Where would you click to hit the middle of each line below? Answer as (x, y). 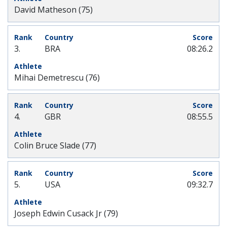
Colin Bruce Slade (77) (55, 145)
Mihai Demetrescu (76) (57, 78)
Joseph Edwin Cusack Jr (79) (66, 213)
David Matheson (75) (53, 10)
